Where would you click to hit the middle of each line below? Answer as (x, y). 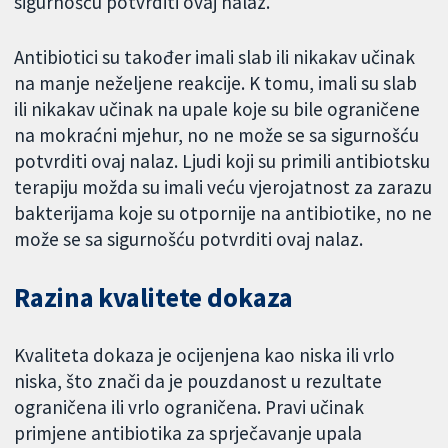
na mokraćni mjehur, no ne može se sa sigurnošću (217, 135)
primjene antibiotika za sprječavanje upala (188, 432)
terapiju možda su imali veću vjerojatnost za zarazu (223, 187)
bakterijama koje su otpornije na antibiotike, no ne (223, 213)
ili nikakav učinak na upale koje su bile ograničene (217, 109)
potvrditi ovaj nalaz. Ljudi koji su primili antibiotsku (222, 161)
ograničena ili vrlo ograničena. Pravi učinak (189, 406)
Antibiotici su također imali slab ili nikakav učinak (215, 57)
